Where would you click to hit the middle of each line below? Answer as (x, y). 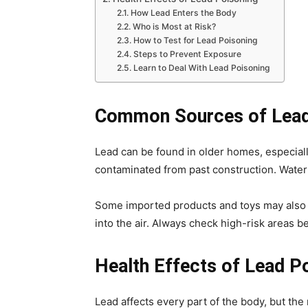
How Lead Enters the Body (183, 13)
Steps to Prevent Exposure (187, 54)
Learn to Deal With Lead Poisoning (201, 68)
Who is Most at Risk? (174, 26)
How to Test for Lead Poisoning (195, 40)
